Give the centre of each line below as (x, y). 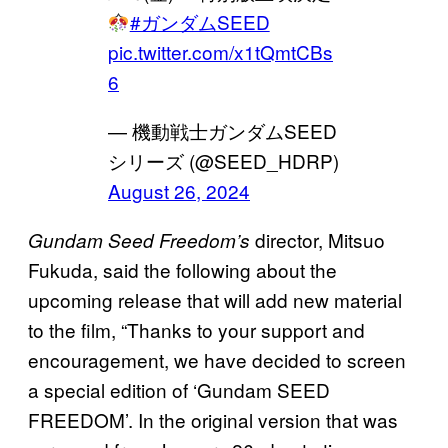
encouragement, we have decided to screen (217, 360)
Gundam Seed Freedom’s (139, 240)
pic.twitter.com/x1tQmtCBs (220, 52)
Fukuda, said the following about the (182, 270)
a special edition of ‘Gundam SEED (179, 390)
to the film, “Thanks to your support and (196, 330)
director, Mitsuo (317, 240)
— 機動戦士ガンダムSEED (222, 131)
